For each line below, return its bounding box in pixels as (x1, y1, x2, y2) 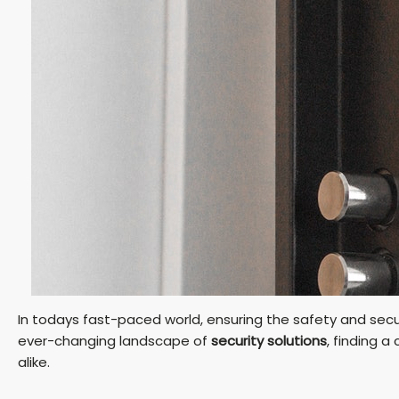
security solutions (211, 331, 327, 351)
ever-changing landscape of (18, 331, 211, 351)
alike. (18, 353, 50, 372)
